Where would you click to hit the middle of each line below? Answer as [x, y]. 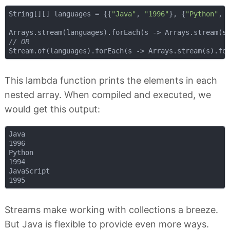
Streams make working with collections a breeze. [111, 210]
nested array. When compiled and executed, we [108, 94]
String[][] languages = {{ [60, 14]
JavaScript [29, 171]
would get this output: [52, 109]
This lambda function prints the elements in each [111, 80]
